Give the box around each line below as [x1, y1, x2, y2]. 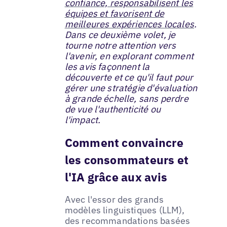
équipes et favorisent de [64, 7, 164, 19]
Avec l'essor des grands [64, 193, 164, 205]
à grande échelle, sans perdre [64, 92, 188, 104]
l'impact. [64, 113, 101, 126]
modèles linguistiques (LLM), [64, 204, 185, 216]
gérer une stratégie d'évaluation [64, 82, 198, 94]
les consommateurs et [64, 152, 189, 167]
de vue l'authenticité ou [64, 103, 161, 115]
